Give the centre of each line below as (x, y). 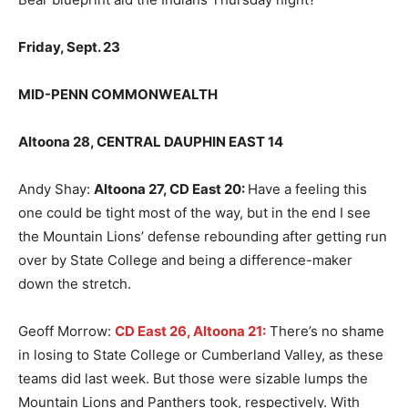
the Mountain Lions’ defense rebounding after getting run (203, 237)
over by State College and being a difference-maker (185, 260)
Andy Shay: (56, 189)
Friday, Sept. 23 (69, 47)
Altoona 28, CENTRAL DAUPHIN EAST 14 (151, 142)
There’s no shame (327, 331)
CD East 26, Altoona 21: (190, 331)
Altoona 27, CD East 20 (168, 189)
